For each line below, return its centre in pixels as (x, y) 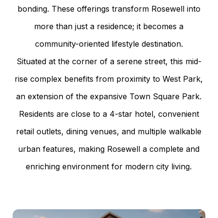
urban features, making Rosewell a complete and (109, 149)
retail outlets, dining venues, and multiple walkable (109, 131)
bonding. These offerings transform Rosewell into (109, 9)
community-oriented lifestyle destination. (109, 44)
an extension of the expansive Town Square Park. (109, 96)
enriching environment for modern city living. (109, 166)
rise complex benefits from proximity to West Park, (109, 79)
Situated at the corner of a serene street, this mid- (109, 61)
